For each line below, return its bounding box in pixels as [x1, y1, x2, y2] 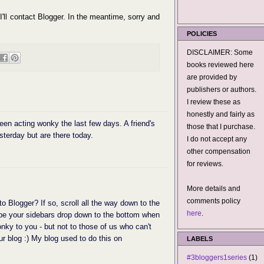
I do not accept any [187, 135, 247, 143]
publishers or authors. [187, 85, 256, 94]
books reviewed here [187, 61, 254, 69]
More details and [187, 184, 240, 193]
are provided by [187, 73, 237, 81]
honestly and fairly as [187, 110, 255, 118]
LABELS [187, 235, 213, 242]
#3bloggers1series [187, 253, 247, 262]
